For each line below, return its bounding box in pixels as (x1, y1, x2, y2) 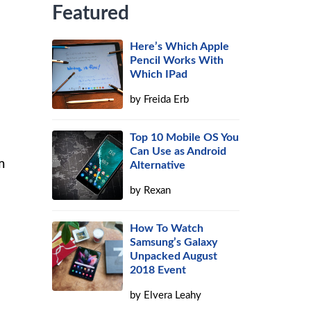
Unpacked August (130, 251, 218, 262)
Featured (52, 3, 130, 23)
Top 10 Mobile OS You (130, 132, 239, 143)
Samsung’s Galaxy (130, 237, 218, 248)
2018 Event (130, 264, 187, 276)
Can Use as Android (130, 146, 227, 157)
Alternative (130, 160, 186, 171)
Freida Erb (144, 94, 190, 105)
